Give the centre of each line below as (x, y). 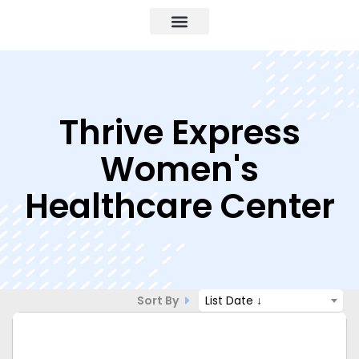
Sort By (159, 300)
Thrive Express (179, 133)
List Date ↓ (234, 301)
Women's (179, 169)
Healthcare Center (179, 206)
